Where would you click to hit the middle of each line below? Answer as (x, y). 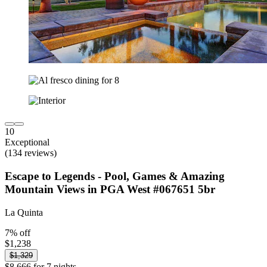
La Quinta (24, 212)
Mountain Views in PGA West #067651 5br (110, 189)
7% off (18, 232)
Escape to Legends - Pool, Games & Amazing (115, 176)
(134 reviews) (31, 153)
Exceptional (27, 142)
